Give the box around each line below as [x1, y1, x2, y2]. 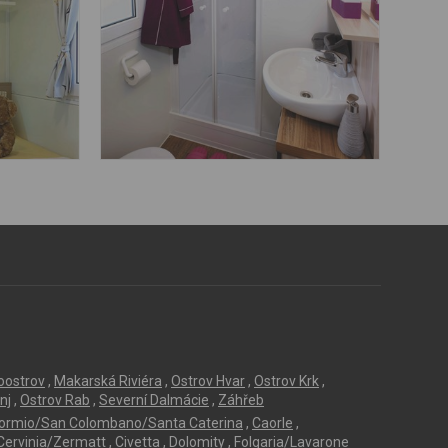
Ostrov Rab [20, 391, 90, 408]
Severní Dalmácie [99, 391, 209, 408]
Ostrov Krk [254, 372, 319, 389]
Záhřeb [218, 391, 264, 408]
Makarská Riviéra [54, 372, 162, 389]
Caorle [252, 414, 293, 431]
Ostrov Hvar [171, 372, 245, 389]
